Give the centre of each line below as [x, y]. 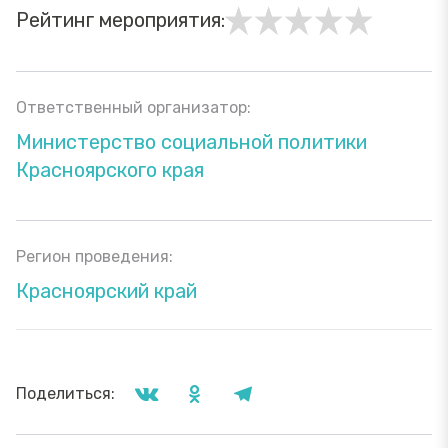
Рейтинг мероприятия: [120, 19]
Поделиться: [65, 393]
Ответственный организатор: [133, 107]
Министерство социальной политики [191, 141]
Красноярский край [106, 290]
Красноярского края [110, 169]
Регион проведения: [94, 256]
